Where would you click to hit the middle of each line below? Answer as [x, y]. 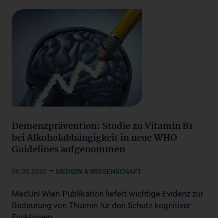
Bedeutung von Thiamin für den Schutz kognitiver [101, 205]
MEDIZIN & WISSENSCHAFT [99, 171]
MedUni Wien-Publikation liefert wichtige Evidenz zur [108, 194]
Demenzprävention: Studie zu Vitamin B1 [102, 127]
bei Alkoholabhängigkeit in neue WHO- [97, 138]
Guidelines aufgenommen [68, 150]
